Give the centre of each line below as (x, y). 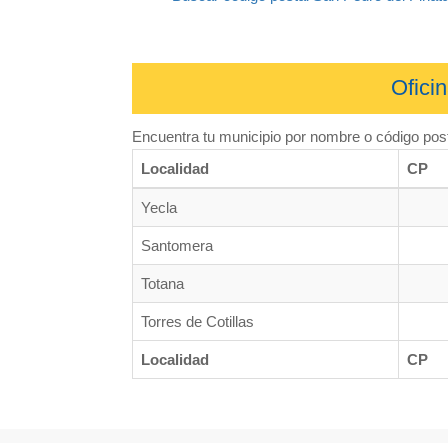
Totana (162, 283)
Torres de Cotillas (197, 321)
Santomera (177, 245)
